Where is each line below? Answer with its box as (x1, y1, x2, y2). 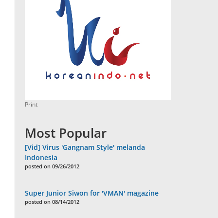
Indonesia (25, 153, 58, 163)
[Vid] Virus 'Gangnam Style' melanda (25, 143, 145, 152)
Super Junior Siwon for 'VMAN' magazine (25, 188, 159, 198)
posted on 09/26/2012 (25, 163, 80, 170)
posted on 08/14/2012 (25, 198, 80, 206)
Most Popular (25, 124, 107, 142)
